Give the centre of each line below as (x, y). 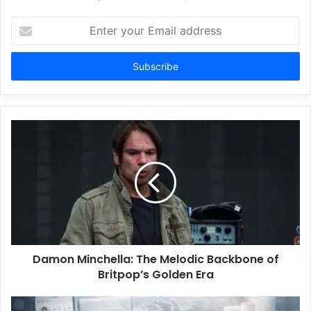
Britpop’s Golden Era (155, 275)
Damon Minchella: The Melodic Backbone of (155, 260)
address (28, 67)
